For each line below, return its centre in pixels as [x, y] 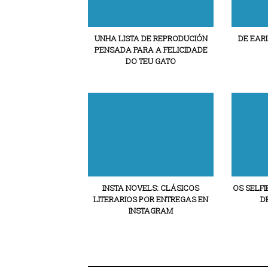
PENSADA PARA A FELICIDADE [151, 50]
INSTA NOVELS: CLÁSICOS [151, 188]
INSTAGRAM [151, 211]
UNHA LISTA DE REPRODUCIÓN [151, 38]
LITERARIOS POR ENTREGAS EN [151, 199]
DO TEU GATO [151, 61]
